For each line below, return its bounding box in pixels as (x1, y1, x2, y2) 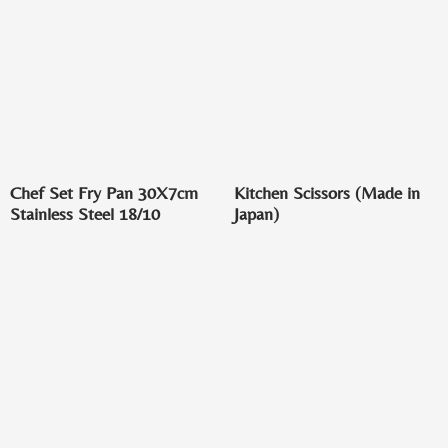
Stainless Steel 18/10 (10, 202, 160, 224)
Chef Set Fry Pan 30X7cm (10, 181, 198, 203)
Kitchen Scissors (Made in (234, 181, 420, 203)
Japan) (234, 202, 279, 224)
